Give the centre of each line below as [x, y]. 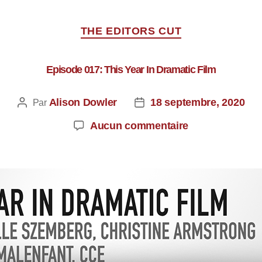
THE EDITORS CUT [131, 31]
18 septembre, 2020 [198, 102]
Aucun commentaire [139, 125]
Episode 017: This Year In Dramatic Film [131, 69]
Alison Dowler [83, 102]
